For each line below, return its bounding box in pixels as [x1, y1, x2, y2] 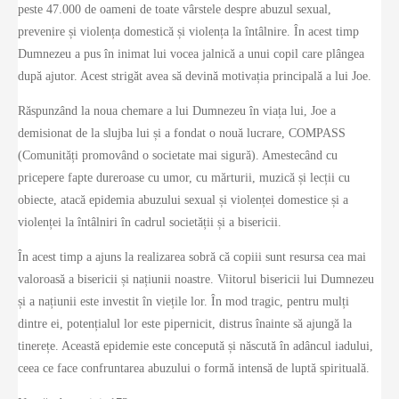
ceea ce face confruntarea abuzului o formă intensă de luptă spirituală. [18, 362, 370, 376]
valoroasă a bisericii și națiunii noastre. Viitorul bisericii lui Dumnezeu [18, 273, 374, 287]
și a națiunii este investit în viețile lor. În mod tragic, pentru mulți [18, 295, 349, 309]
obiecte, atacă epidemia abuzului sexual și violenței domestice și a [18, 193, 348, 208]
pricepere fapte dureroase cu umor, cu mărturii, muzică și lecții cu [18, 171, 350, 185]
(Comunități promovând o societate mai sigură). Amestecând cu [18, 149, 338, 163]
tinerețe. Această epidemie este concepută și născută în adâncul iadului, [18, 339, 373, 354]
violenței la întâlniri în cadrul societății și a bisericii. [18, 216, 281, 230]
